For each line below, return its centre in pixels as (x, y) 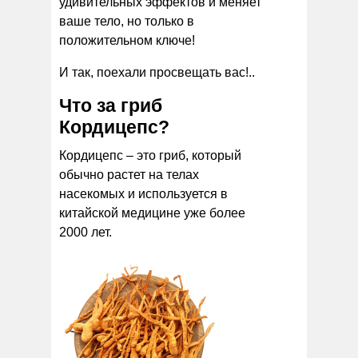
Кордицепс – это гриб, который (150, 155)
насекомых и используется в (143, 193)
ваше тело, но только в (127, 21)
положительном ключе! (127, 40)
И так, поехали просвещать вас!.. (157, 72)
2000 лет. (86, 232)
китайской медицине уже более (152, 213)
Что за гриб (111, 105)
